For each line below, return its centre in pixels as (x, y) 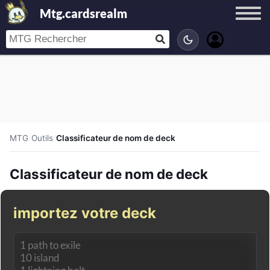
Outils (42, 138)
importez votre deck (85, 213)
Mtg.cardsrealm (83, 13)
